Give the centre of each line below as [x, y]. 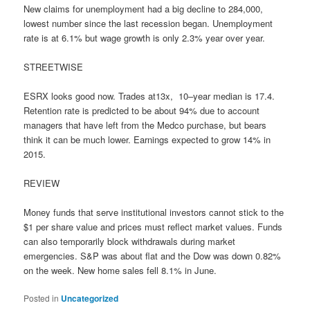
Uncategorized [90, 299]
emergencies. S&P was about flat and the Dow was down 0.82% [153, 256]
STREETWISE [54, 66]
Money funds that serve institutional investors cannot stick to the [154, 212]
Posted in [42, 298]
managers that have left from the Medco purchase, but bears [145, 125]
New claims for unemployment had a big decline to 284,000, [144, 8]
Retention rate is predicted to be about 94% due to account [142, 110]
